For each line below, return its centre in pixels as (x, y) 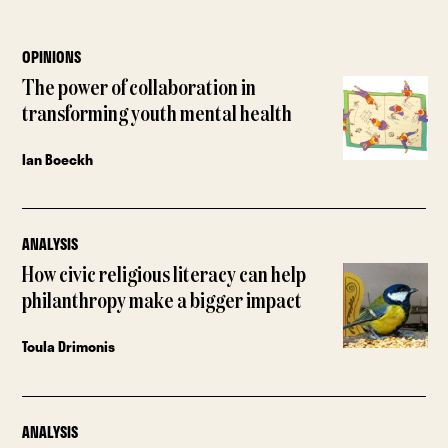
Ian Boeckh (58, 159)
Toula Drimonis (69, 347)
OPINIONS (52, 56)
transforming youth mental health (157, 114)
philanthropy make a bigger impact (162, 302)
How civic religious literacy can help (164, 276)
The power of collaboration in (139, 88)
